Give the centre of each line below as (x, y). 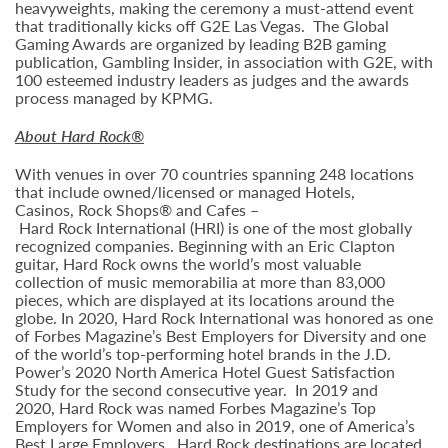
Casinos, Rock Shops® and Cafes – (137, 209)
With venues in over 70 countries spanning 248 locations (214, 173)
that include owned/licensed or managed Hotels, (185, 191)
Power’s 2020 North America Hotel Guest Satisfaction (205, 371)
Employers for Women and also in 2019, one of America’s (215, 425)
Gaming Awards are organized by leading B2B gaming (200, 43)
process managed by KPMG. (114, 97)
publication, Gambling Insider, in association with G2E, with (224, 61)
